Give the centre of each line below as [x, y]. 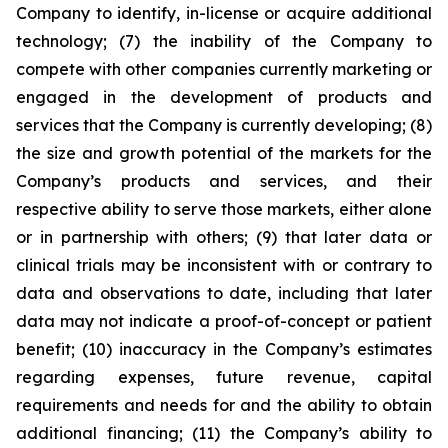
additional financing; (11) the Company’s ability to [224, 433]
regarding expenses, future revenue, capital [224, 377]
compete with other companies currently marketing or [224, 69]
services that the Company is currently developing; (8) [224, 125]
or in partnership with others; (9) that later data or [224, 237]
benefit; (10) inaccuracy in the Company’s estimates [224, 349]
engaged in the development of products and [224, 97]
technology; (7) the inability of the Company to [224, 41]
